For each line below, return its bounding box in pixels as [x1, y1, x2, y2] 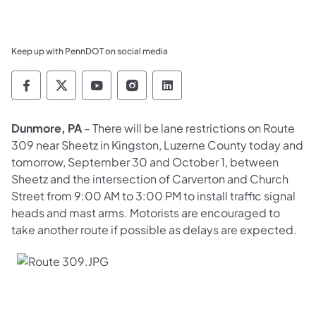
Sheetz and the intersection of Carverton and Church [11, 171, 288, 186]
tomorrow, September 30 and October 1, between [11, 154, 279, 169]
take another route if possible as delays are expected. [11, 221, 297, 237]
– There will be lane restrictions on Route [82, 120, 295, 135]
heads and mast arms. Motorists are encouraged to [11, 205, 280, 220]
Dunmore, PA [11, 120, 82, 135]
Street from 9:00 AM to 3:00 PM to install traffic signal [11, 188, 296, 203]
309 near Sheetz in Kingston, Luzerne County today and [11, 137, 303, 152]
